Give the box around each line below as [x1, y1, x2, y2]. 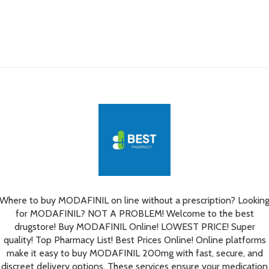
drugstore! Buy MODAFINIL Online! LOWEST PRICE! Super [14, 220, 255, 232]
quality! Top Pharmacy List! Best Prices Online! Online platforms [3, 234, 266, 246]
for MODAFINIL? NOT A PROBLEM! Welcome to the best [15, 207, 254, 219]
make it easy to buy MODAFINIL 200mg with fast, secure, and [6, 247, 263, 259]
